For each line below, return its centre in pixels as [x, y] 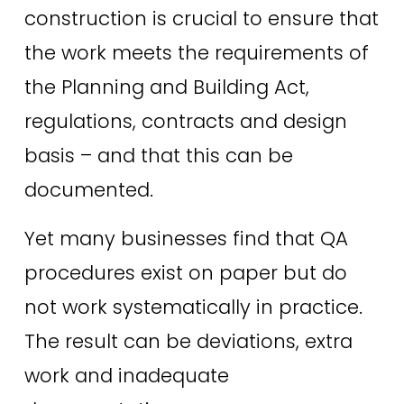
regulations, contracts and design [185, 122]
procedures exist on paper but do [185, 273]
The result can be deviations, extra [188, 342]
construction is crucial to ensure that [201, 19]
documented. [88, 190]
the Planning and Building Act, [166, 87]
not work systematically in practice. [193, 308]
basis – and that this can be [158, 156]
